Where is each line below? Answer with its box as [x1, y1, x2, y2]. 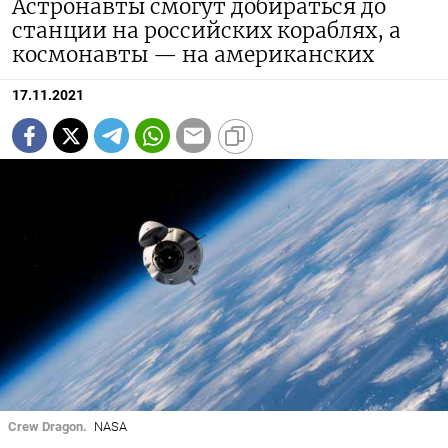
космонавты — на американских [12, 42, 374, 69]
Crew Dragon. [8, 419, 87, 435]
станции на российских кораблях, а [12, 18, 401, 45]
